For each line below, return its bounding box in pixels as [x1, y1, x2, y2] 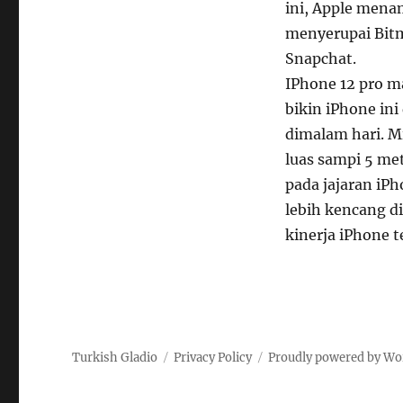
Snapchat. [284, 49, 356, 67]
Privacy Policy [174, 350, 253, 365]
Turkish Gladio [72, 350, 158, 365]
